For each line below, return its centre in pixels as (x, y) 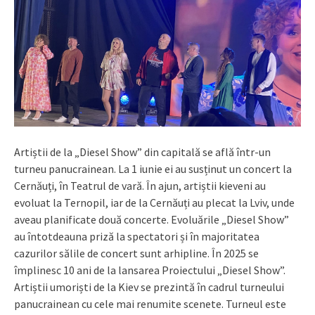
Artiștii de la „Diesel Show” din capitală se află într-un (142, 152)
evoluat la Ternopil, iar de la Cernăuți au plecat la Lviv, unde (154, 203)
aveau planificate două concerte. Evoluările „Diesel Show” (152, 220)
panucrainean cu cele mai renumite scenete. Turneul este (150, 304)
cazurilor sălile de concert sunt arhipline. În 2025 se (136, 253)
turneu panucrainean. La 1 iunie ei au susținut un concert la (153, 169)
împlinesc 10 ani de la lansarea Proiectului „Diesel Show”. (150, 270)
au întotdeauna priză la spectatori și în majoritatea (137, 237)
